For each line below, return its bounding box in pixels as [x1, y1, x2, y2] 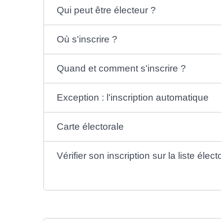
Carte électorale [57, 121, 124, 132]
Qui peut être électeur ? [57, 4, 156, 15]
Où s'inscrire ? [57, 34, 118, 44]
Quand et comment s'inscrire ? [57, 63, 186, 74]
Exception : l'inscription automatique [57, 92, 209, 103]
